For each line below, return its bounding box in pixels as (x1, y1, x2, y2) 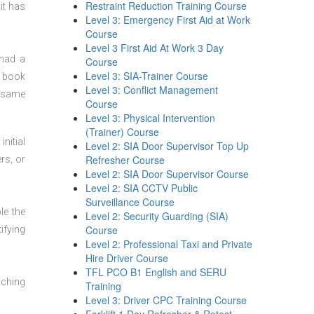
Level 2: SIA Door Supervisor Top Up (86, 139, 250, 153)
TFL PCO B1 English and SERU (86, 265, 227, 279)
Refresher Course (86, 153, 165, 167)
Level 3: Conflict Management (86, 83, 219, 97)
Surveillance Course (86, 195, 175, 209)
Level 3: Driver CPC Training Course (86, 293, 247, 307)
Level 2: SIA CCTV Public (86, 181, 198, 195)
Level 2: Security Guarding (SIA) (86, 209, 229, 223)
